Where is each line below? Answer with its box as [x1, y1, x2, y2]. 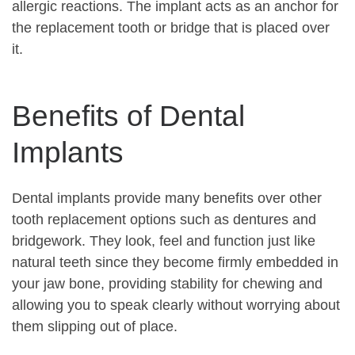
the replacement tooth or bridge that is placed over [12, 20, 330, 36]
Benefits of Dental [12, 98, 245, 132]
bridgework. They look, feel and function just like [12, 233, 315, 250]
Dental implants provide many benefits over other [12, 190, 322, 207]
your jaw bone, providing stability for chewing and [12, 276, 323, 292]
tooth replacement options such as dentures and [12, 212, 316, 228]
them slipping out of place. [12, 319, 177, 335]
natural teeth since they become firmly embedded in [12, 254, 338, 271]
